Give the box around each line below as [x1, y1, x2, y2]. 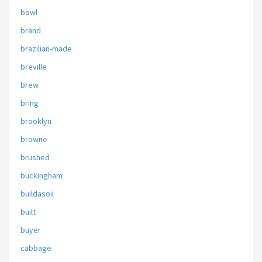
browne [20, 134, 47, 144]
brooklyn [20, 116, 51, 126]
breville [20, 61, 47, 72]
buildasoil [20, 188, 54, 199]
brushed [20, 152, 50, 163]
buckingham [20, 170, 63, 181]
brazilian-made [20, 43, 72, 54]
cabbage [20, 243, 51, 253]
